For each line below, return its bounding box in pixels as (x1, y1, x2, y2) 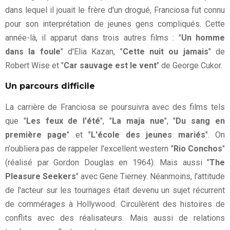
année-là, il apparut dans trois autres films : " (5, 32, 181, 43)
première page (5, 129, 67, 140)
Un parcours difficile (5, 81, 95, 91)
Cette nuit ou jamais (122, 46, 208, 56)
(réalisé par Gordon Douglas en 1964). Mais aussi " (5, 157, 209, 167)
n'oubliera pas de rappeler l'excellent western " (5, 143, 174, 154)
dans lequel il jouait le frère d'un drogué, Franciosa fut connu (5, 5, 225, 15)
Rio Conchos (173, 143, 223, 154)
